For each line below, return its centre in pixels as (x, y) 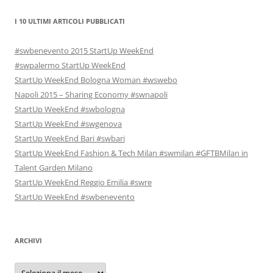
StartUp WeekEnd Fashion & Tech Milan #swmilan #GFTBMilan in (131, 153)
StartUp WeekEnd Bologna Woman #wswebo (96, 80)
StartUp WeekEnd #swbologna (70, 109)
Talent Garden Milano (54, 168)
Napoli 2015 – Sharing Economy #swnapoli (91, 94)
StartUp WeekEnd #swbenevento (75, 197)
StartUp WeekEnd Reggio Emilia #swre (83, 182)
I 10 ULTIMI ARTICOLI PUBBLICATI (70, 21)
